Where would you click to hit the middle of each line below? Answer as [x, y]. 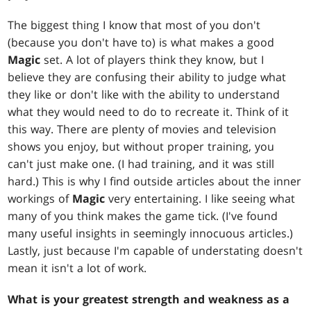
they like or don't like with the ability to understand [144, 95]
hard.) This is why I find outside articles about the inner [155, 182]
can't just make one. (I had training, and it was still [141, 164]
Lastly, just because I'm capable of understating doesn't [155, 251]
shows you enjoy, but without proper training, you [141, 147]
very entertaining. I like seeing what [200, 199]
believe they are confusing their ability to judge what [147, 77]
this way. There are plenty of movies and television [142, 129]
